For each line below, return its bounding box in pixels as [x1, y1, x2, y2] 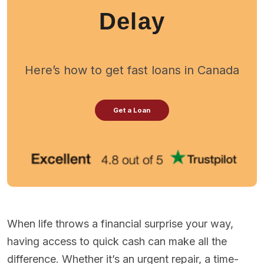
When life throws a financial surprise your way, [7, 217, 233, 230]
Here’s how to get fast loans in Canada [25, 63, 239, 77]
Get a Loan [113, 105, 151, 114]
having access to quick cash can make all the [7, 235, 227, 248]
